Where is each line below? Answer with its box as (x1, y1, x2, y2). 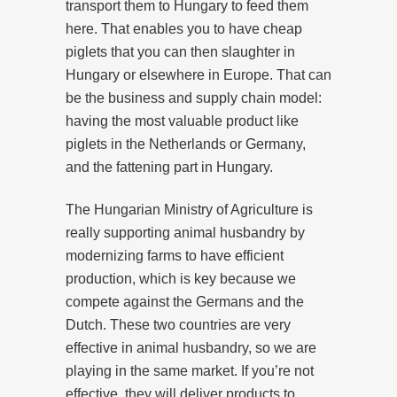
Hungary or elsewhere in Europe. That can (66, 66, 331, 82)
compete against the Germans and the (66, 293, 304, 309)
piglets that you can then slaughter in (66, 43, 295, 59)
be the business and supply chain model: (66, 90, 322, 105)
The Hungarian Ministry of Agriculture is (66, 201, 313, 217)
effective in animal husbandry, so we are (66, 339, 316, 355)
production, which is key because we (66, 270, 296, 286)
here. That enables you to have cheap (66, 20, 302, 36)
